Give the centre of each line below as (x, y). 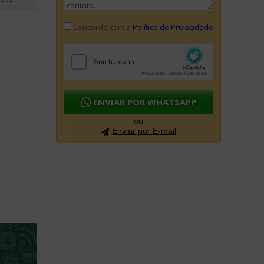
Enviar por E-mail (144, 131)
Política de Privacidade (173, 27)
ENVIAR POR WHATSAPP (143, 102)
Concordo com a (102, 27)
